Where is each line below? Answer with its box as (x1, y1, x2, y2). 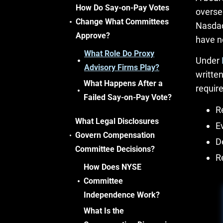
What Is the (84, 206, 124, 216)
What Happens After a (84, 79, 163, 88)
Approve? (75, 31, 110, 40)
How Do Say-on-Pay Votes (75, 3, 169, 12)
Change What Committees (75, 17, 169, 26)
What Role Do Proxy (84, 49, 155, 58)
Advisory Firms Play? (84, 63, 160, 72)
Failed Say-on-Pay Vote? (84, 93, 172, 102)
